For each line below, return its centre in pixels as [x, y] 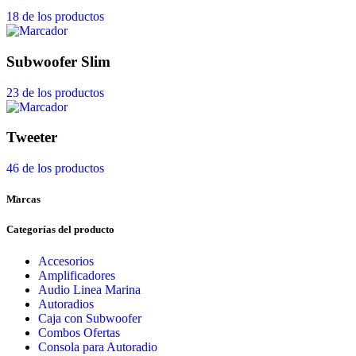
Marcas [23, 199]
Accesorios [66, 261]
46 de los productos [55, 168]
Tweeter [32, 137]
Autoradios [66, 304]
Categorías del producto [60, 230]
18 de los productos [55, 17]
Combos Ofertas [79, 332]
